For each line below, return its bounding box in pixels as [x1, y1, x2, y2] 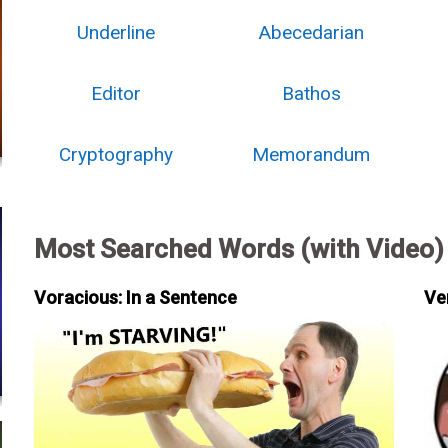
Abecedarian [258, 21, 364, 44]
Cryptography [59, 143, 174, 166]
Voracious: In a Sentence [33, 287, 237, 308]
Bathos [281, 82, 341, 105]
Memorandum [252, 143, 371, 166]
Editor [91, 82, 142, 105]
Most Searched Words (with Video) [33, 234, 444, 264]
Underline [77, 21, 156, 44]
